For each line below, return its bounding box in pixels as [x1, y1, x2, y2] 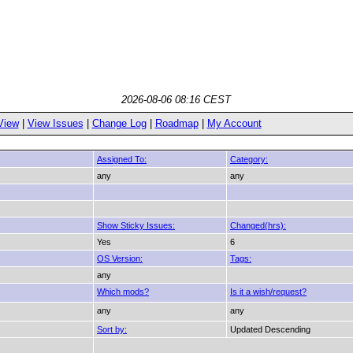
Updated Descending [230, 325, 310, 334]
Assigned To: [97, 154, 147, 164]
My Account [206, 117, 262, 129]
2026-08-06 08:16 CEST [121, 94, 231, 106]
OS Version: [97, 254, 143, 263]
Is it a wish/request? [230, 287, 307, 296]
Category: [230, 154, 268, 164]
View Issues [27, 117, 84, 129]
